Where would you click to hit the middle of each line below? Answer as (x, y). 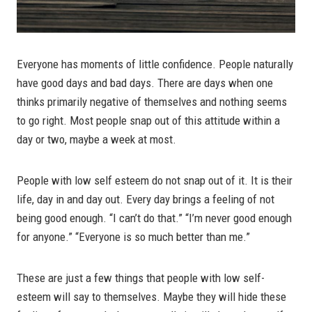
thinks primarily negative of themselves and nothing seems (152, 101)
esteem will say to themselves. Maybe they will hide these (151, 296)
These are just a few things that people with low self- (141, 278)
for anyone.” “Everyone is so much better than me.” (133, 236)
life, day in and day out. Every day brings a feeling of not (146, 199)
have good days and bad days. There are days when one (145, 83)
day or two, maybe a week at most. (96, 139)
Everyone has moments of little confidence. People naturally (155, 64)
